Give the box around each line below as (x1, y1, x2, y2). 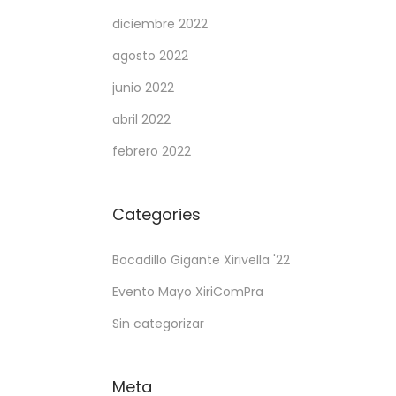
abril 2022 (112, 110, 171, 128)
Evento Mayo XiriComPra (112, 282, 263, 301)
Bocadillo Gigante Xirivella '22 (112, 250, 290, 269)
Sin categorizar (112, 314, 204, 332)
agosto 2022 (112, 46, 188, 65)
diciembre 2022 (112, 14, 208, 33)
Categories (112, 202, 201, 225)
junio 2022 (112, 78, 174, 96)
